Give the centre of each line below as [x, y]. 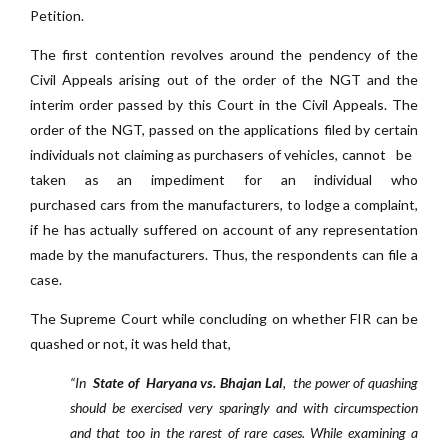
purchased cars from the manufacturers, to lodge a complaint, [224, 204]
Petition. [57, 15]
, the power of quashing [351, 382]
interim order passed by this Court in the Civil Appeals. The [224, 104]
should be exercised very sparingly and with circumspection [244, 407]
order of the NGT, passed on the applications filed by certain [224, 129]
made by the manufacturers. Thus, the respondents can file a [224, 254]
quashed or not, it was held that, [130, 343]
